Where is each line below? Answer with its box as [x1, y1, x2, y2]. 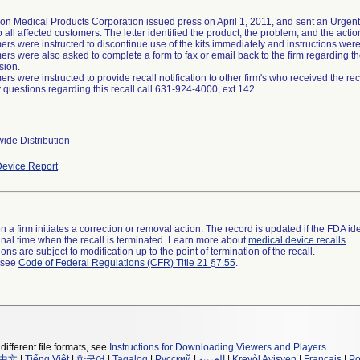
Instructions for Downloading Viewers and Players [109, 342, 326, 353]
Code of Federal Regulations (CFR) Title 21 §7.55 [18, 257, 235, 268]
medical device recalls [248, 235, 346, 246]
